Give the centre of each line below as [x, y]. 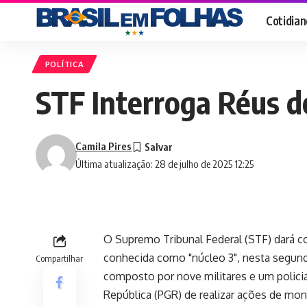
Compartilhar [59, 259]
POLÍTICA [64, 64]
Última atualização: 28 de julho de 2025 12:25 [165, 164]
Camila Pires [104, 146]
